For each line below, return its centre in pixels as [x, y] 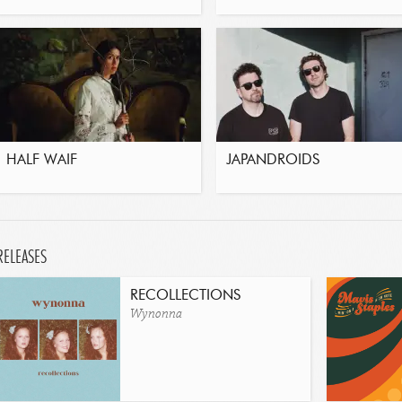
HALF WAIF [42, 161]
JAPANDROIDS [273, 161]
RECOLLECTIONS [185, 296]
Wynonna [156, 314]
